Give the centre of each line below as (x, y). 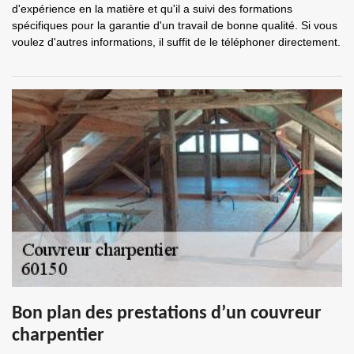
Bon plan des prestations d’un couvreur (167, 314)
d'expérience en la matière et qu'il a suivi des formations (152, 9)
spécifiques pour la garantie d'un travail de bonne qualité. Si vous (175, 25)
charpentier (58, 336)
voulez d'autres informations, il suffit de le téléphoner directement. (176, 42)
